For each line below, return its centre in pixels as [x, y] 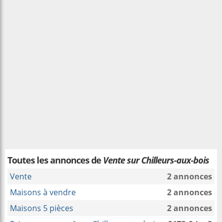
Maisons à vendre [43, 192]
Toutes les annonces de [55, 160]
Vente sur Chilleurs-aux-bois [156, 160]
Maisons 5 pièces [42, 208]
